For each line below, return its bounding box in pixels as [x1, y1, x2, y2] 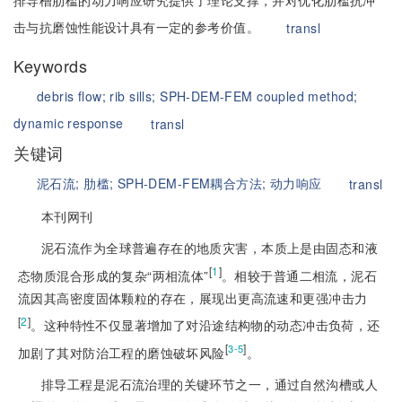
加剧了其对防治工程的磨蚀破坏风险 [18, 343, 225, 362]
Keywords [13, 54, 88, 77]
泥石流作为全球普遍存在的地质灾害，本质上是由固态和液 [41, 239, 378, 257]
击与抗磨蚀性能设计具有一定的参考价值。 [13, 18, 264, 36]
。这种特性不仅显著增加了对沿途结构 [31, 316, 251, 335]
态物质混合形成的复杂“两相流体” [18, 266, 209, 284]
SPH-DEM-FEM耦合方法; [117, 174, 270, 192]
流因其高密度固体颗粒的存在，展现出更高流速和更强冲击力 [18, 288, 368, 307]
